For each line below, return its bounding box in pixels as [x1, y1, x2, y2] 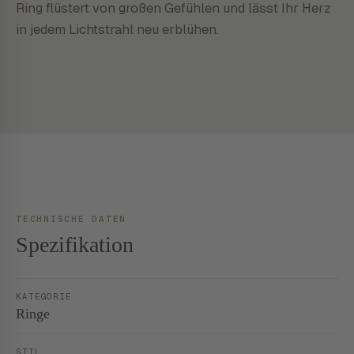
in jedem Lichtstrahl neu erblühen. [16, 21, 219, 38]
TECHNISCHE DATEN [16, 213, 127, 224]
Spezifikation [16, 232, 134, 257]
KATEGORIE [16, 291, 73, 302]
